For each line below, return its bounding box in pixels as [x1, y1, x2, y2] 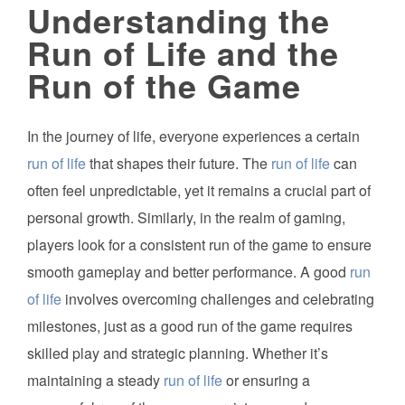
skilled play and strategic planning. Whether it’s [27, 343, 328, 364]
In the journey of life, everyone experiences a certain [27, 126, 360, 147]
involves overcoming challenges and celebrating [61, 288, 374, 310]
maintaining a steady [27, 370, 164, 391]
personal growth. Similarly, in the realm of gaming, [27, 207, 345, 229]
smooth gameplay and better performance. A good [27, 261, 350, 283]
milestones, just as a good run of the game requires [27, 316, 353, 337]
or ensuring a [222, 370, 310, 391]
